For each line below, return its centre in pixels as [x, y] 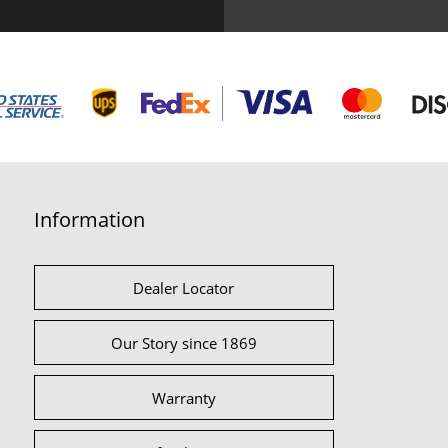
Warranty [183, 398]
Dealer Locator [184, 288]
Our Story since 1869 [183, 343]
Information [89, 219]
